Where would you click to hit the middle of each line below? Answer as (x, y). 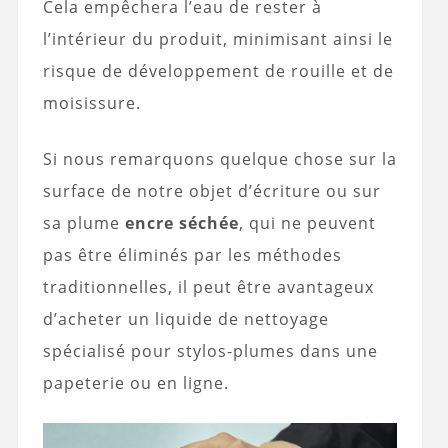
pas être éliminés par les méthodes (192, 255)
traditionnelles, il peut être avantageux (208, 287)
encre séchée (181, 223)
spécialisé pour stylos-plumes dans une (210, 351)
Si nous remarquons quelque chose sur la (219, 159)
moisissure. (91, 103)
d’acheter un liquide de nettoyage (185, 319)
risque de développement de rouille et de (218, 71)
